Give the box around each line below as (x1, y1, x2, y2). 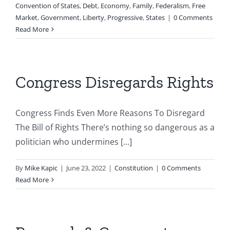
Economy (101, 1, 129, 10)
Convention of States (15, 1, 80, 10)
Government (41, 13, 80, 22)
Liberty (83, 13, 104, 22)
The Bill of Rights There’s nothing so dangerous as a (15, 122, 215, 133)
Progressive (107, 13, 143, 22)
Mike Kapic (25, 163, 57, 172)
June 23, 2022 (66, 163, 106, 172)
